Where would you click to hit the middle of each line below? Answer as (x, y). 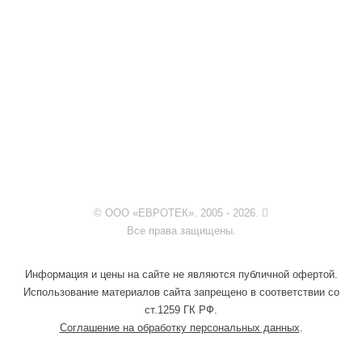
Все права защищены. (181, 230)
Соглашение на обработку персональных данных (179, 327)
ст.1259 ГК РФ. (181, 309)
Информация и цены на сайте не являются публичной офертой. (181, 274)
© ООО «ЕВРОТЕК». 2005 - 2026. (178, 213)
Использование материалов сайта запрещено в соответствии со (181, 292)
